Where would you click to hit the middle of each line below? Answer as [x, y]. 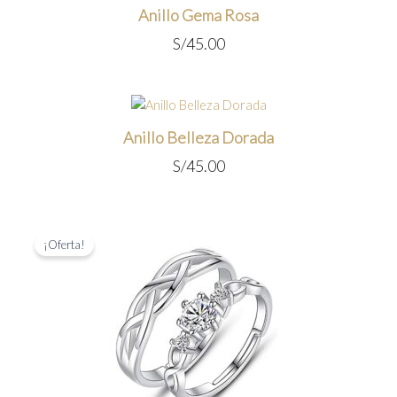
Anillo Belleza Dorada [198, 137]
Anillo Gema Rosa [198, 16]
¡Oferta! [65, 245]
